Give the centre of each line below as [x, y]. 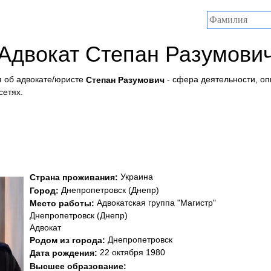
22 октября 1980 [131, 253]
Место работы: [62, 204]
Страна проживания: [74, 178]
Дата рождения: [64, 253]
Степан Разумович [126, 80]
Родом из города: [67, 240]
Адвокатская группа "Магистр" [155, 202]
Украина [135, 177]
